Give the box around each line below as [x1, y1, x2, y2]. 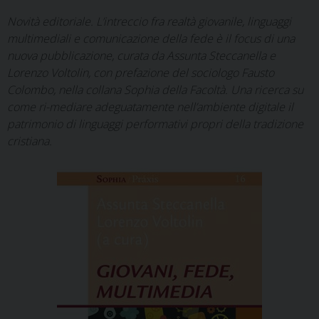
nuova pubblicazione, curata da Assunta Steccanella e [7, 48, 276, 63]
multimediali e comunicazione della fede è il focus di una [7, 31, 295, 46]
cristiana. [7, 133, 52, 149]
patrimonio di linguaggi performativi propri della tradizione [7, 116, 303, 132]
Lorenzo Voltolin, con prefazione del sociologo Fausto [7, 65, 274, 80]
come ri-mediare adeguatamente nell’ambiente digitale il [7, 99, 293, 115]
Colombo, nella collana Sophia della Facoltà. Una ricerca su [7, 82, 303, 98]
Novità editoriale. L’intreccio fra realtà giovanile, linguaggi [7, 14, 291, 29]
